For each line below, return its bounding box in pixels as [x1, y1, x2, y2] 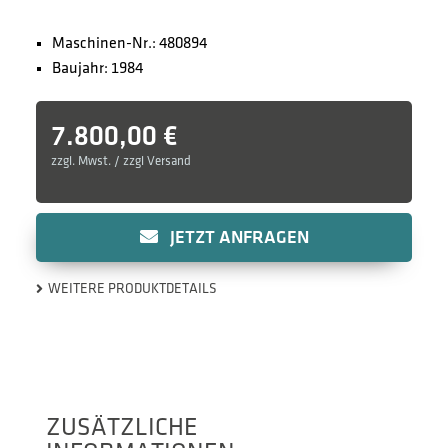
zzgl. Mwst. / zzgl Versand [50, 155, 191, 168]
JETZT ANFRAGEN [169, 228, 309, 246]
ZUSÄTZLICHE [45, 415, 198, 439]
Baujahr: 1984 [51, 60, 143, 76]
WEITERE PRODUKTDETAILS [47, 281, 217, 295]
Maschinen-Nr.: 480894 [51, 35, 207, 51]
